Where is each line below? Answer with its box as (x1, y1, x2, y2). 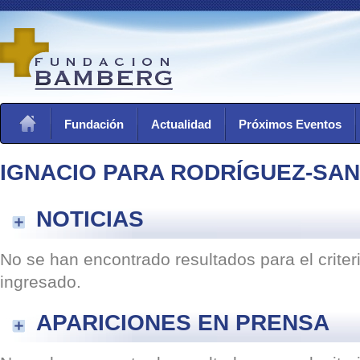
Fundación (64, 117, 124, 131)
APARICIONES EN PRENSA (36, 309, 329, 335)
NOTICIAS (36, 205, 144, 231)
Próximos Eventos (239, 117, 342, 131)
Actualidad (151, 117, 211, 131)
